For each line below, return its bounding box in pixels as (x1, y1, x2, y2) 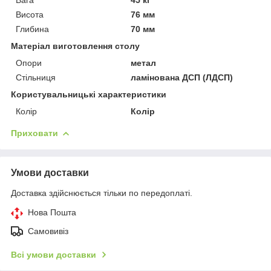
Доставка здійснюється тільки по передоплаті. (11, 188, 192, 198)
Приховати (11, 128, 58, 138)
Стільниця (16, 72, 56, 82)
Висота (16, 9, 44, 19)
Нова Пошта (28, 207, 76, 217)
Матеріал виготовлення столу (11, 41, 140, 51)
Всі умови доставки (11, 249, 96, 260)
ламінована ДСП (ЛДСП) (131, 72, 233, 82)
